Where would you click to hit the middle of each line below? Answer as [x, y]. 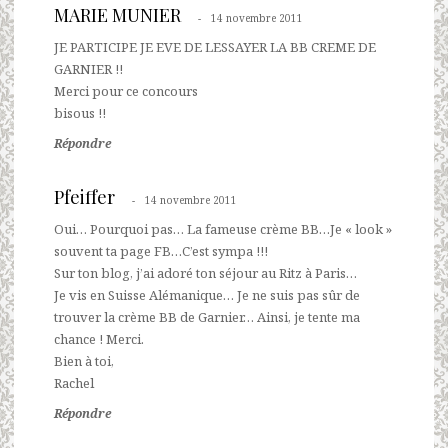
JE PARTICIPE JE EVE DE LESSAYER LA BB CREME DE [215, 46]
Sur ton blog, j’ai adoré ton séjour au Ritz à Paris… [205, 272]
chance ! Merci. [99, 338]
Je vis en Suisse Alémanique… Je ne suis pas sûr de [207, 294]
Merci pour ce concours [126, 90]
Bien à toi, [84, 360]
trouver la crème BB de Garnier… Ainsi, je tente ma [207, 316]
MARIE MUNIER [117, 14]
